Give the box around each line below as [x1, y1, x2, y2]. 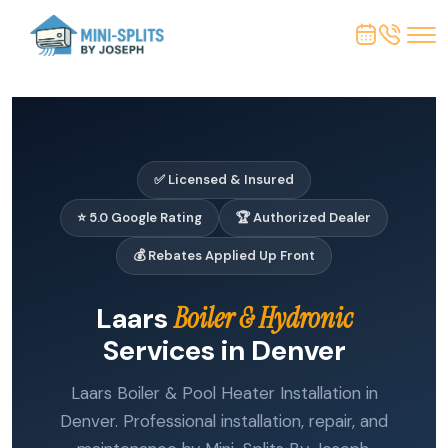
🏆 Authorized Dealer [236, 209, 371, 226]
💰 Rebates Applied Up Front [133, 247, 315, 264]
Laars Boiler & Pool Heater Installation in [70, 382, 378, 404]
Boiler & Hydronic [173, 300, 353, 337]
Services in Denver [102, 332, 346, 369]
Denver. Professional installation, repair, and [60, 410, 388, 432]
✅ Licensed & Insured [154, 171, 294, 188]
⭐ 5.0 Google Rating [77, 209, 202, 226]
